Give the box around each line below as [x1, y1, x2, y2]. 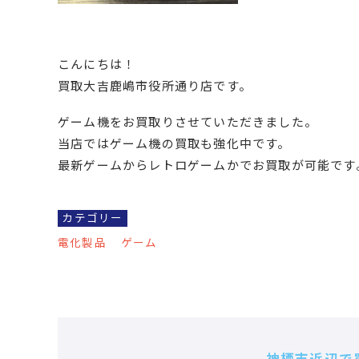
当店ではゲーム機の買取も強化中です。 [58, 136, 291, 152]
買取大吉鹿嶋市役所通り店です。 [58, 79, 252, 95]
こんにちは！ [58, 57, 136, 73]
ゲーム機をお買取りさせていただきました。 [58, 115, 317, 131]
